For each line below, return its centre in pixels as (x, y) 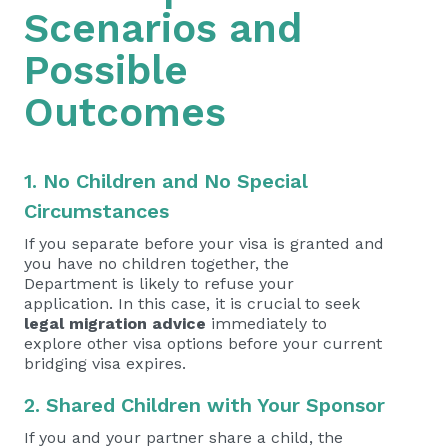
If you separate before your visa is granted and (204, 243)
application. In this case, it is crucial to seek (192, 303)
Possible (106, 70)
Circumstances (96, 211)
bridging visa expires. (105, 363)
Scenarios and (163, 28)
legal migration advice (115, 323)
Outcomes (125, 112)
